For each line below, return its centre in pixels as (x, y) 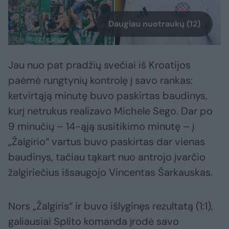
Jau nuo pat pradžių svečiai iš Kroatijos (99, 65)
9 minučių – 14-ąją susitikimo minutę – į (101, 127)
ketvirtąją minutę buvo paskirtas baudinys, (108, 96)
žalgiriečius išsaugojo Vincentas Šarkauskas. (110, 173)
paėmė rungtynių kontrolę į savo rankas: (100, 81)
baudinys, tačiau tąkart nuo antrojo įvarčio (107, 157)
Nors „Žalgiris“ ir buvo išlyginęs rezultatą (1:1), (111, 206)
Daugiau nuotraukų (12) (154, 24)
